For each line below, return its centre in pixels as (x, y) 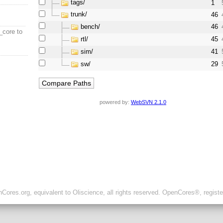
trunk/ (79, 14)
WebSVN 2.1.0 (149, 102)
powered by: (115, 102)
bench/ (91, 27)
